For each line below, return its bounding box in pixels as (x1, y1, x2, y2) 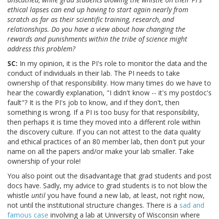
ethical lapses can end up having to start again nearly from (7, 5, 188, 15)
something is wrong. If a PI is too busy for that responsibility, (7, 108, 199, 117)
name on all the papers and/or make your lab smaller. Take (7, 147, 194, 156)
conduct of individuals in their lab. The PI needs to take (7, 68, 180, 78)
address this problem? (7, 44, 75, 54)
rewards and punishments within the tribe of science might (7, 34, 187, 44)
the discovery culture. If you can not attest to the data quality (7, 127, 200, 137)
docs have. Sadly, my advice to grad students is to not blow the (7, 181, 207, 191)
